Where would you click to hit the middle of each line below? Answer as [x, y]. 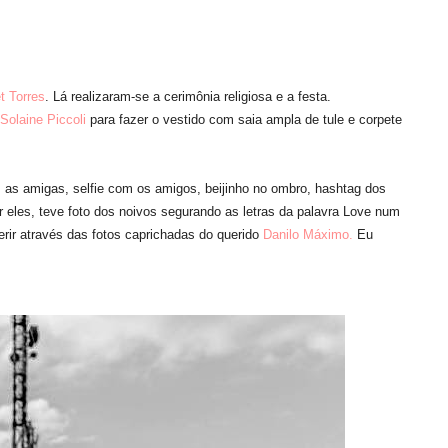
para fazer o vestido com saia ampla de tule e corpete [244, 119]
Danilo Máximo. [308, 234]
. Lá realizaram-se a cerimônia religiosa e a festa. [190, 96]
